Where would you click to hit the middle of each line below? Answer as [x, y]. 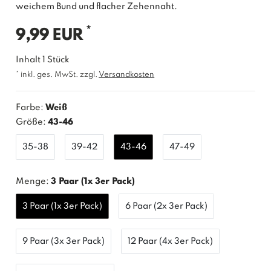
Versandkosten [127, 74]
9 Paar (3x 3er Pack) [64, 241]
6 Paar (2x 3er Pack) [167, 206]
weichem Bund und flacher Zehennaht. [97, 6]
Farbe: [31, 107]
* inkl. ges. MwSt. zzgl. [57, 74]
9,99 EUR [51, 35]
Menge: [33, 181]
